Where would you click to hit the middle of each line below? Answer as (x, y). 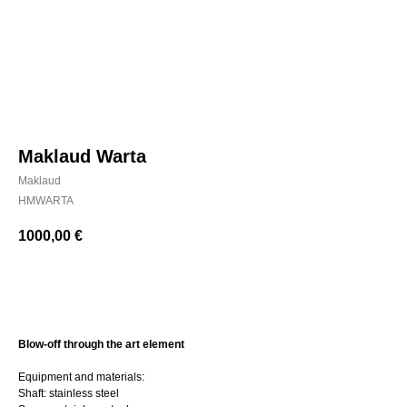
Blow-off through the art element (101, 345)
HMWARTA (46, 201)
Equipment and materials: (81, 377)
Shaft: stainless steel (69, 394)
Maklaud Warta (82, 156)
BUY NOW (203, 287)
